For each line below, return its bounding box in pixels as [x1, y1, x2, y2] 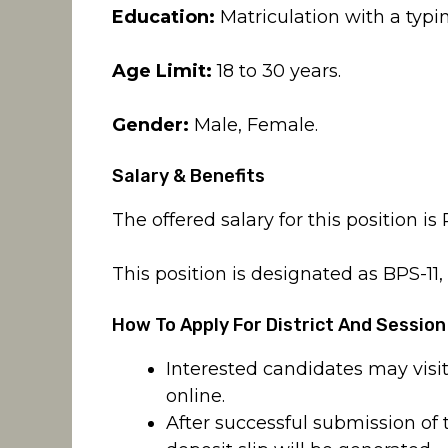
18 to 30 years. [212, 60, 341, 83]
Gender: [112, 114, 189, 137]
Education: [112, 6, 215, 29]
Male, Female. [189, 114, 318, 137]
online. [166, 385, 225, 408]
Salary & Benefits [112, 165, 265, 188]
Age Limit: [112, 60, 212, 83]
